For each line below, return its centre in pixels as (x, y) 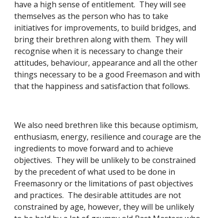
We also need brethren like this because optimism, (106, 125)
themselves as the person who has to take (91, 16)
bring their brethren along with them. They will (101, 39)
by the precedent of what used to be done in (95, 172)
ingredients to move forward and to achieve (94, 148)
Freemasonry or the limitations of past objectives (104, 183)
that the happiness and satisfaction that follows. (103, 86)
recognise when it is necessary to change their (99, 51)
